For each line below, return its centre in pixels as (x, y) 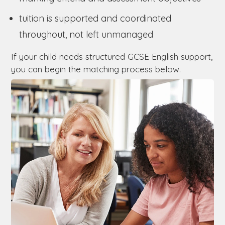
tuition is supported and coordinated (95, 18)
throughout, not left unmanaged (86, 34)
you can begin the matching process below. (96, 69)
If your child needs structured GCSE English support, (112, 56)
